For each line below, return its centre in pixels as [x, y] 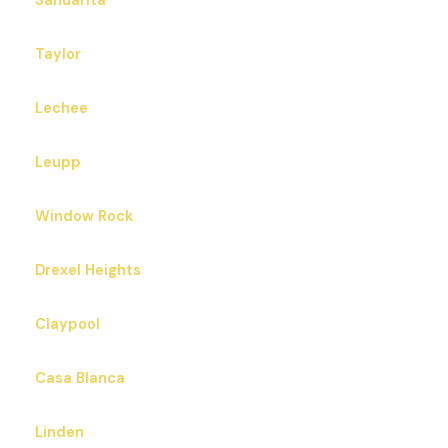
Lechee [61, 109]
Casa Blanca [80, 379]
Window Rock [84, 217]
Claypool [67, 325]
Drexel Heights [88, 271]
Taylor [58, 55]
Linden [59, 433]
